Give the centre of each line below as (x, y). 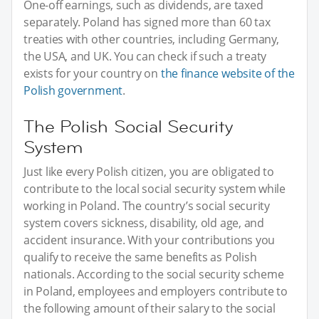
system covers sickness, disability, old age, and (144, 223)
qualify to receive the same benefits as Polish (140, 257)
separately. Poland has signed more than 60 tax (147, 22)
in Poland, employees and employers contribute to (156, 291)
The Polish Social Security (128, 126)
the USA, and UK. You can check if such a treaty (145, 56)
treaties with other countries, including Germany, (151, 39)
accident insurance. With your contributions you (150, 240)
